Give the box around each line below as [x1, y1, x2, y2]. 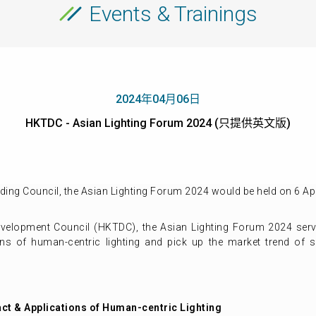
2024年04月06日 [116, 92, 200, 106]
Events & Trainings [88, 1, 257, 26]
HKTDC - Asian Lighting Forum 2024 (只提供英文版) [25, 116, 291, 130]
